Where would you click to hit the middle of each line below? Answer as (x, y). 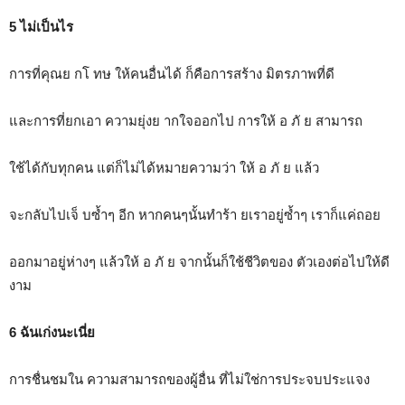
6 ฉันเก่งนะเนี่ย (52, 332)
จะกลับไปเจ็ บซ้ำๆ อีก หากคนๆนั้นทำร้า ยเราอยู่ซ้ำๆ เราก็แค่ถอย (195, 214)
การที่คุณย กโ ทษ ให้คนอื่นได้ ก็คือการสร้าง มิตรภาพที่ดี (172, 73)
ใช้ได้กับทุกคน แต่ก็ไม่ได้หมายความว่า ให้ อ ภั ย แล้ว (164, 167)
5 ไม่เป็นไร (41, 26)
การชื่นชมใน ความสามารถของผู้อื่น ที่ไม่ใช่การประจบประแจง (189, 379)
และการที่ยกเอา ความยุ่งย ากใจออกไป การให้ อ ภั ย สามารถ (186, 120)
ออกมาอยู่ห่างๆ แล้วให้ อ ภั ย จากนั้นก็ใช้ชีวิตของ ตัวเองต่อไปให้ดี (199, 261)
